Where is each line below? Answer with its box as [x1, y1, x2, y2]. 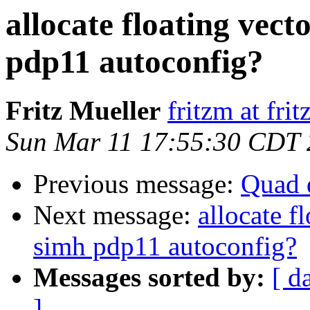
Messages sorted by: [33, 262, 265, 293]
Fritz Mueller [6, 95, 161, 126]
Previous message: [33, 169, 241, 199]
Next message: [33, 200, 198, 230]
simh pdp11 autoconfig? [33, 231, 297, 262]
